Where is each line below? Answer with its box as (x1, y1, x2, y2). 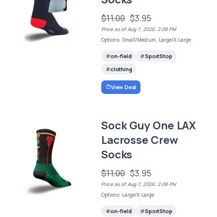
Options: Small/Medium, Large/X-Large (101, 36, 191, 44)
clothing (110, 65, 132, 73)
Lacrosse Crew (101, 132, 178, 147)
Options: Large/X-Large (101, 191, 155, 198)
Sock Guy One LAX (101, 118, 196, 133)
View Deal (110, 83, 137, 91)
